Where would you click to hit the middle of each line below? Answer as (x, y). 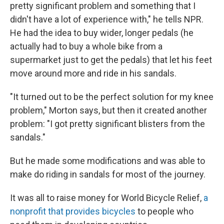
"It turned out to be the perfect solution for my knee (112, 96)
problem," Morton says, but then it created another (108, 110)
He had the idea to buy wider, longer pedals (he (102, 32)
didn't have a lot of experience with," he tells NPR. (107, 19)
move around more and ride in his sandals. (93, 73)
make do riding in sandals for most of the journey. (108, 174)
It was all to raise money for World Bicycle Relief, (107, 197)
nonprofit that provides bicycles (73, 211)
